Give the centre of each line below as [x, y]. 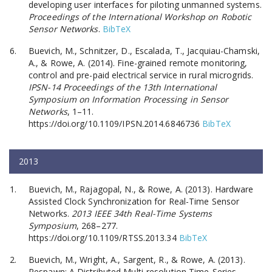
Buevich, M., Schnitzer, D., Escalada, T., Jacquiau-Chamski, [144, 50]
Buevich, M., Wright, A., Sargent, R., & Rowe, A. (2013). [137, 259]
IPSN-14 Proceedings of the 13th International [123, 87]
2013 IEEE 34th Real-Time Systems [142, 213]
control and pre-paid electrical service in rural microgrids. [141, 75]
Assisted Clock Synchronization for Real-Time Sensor [134, 201]
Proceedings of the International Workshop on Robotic [140, 16]
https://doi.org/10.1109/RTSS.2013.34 [103, 237]
